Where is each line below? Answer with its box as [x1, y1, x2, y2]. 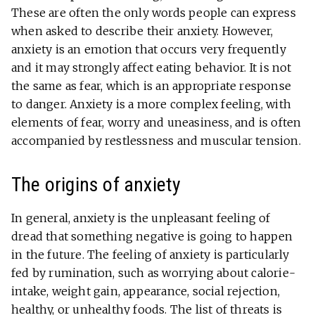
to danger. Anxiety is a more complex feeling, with [11, 97, 292, 112]
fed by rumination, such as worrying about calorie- [11, 266, 296, 281]
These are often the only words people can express [11, 6, 296, 20]
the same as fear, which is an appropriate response [11, 79, 292, 94]
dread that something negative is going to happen [11, 229, 293, 244]
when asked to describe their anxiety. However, [11, 24, 274, 39]
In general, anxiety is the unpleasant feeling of [11, 211, 271, 226]
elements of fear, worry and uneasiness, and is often [11, 115, 302, 130]
